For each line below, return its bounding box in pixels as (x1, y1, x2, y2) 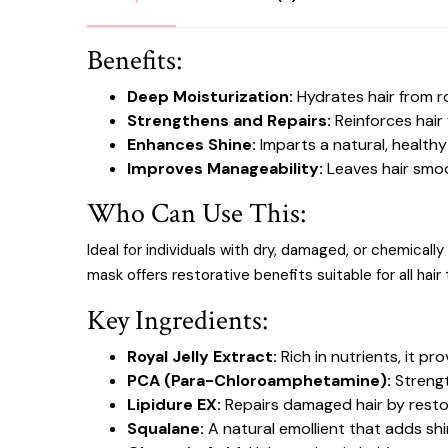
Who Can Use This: (87, 195, 306, 232)
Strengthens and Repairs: (127, 110, 331, 131)
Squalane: (127, 418, 204, 439)
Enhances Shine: (127, 134, 256, 155)
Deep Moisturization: (127, 86, 293, 107)
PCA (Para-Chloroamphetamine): (127, 370, 391, 391)
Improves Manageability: (127, 158, 323, 179)
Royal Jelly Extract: (127, 346, 277, 367)
